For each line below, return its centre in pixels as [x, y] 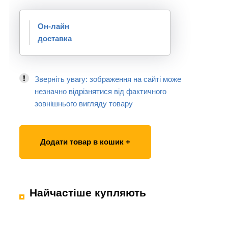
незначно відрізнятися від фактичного [101, 91]
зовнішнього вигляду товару [84, 104]
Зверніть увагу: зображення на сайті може [108, 79]
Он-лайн [53, 26]
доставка [55, 38]
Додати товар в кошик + [85, 142]
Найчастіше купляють [88, 193]
